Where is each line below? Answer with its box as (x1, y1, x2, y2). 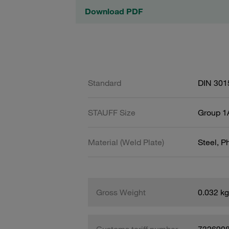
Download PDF (85, 6, 143, 16)
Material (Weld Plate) (88, 136, 164, 147)
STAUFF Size (88, 107, 135, 118)
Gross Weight (96, 187, 146, 197)
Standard (88, 77, 121, 88)
